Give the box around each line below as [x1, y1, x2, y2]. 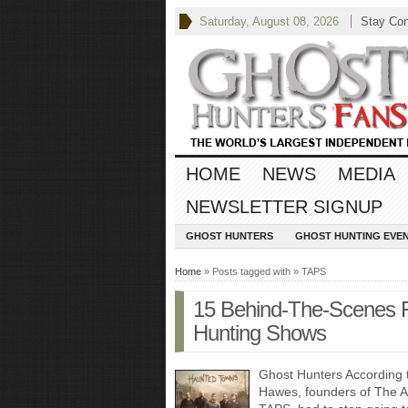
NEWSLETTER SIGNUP [186, 197, 382, 217]
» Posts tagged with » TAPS [201, 266, 326, 277]
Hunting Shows [193, 321, 326, 345]
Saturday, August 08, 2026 [199, 15, 339, 28]
